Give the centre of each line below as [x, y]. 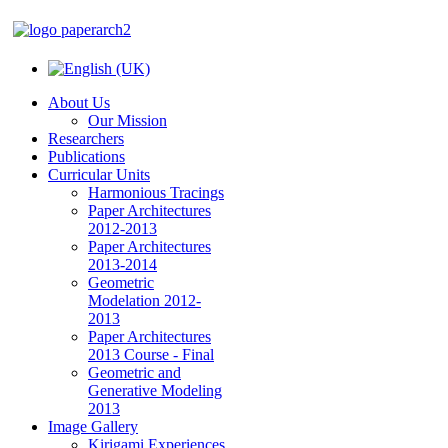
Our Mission [127, 120]
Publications [86, 156]
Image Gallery [93, 426]
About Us [79, 102]
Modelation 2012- [144, 300]
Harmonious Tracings [156, 192]
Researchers [86, 138]
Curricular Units [99, 174]
